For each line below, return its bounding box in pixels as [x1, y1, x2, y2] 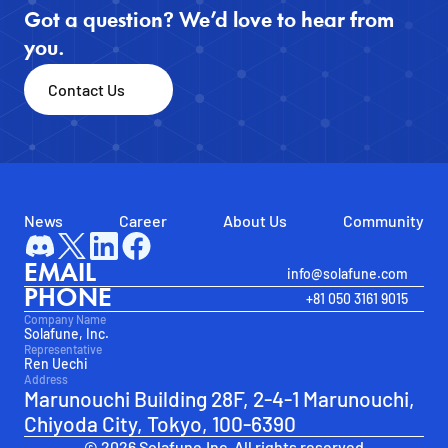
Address [24, 372, 68, 386]
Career [119, 211, 167, 230]
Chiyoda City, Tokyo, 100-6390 [24, 411, 296, 436]
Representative [24, 342, 102, 356]
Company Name [24, 312, 106, 326]
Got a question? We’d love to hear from [24, 11, 394, 32]
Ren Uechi [24, 355, 88, 372]
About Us [223, 211, 287, 230]
